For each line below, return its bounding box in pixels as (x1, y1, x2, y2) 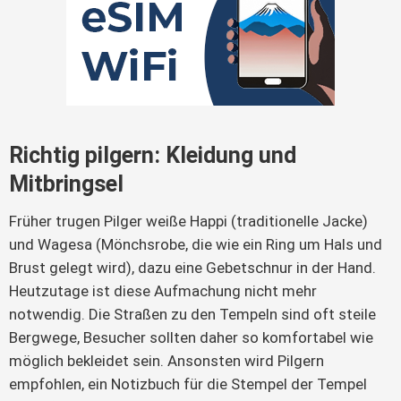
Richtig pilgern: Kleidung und (9, 141, 296, 168)
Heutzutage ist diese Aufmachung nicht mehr (9, 281, 317, 300)
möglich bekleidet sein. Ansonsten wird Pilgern (9, 351, 324, 370)
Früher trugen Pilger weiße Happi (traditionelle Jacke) (9, 211, 368, 230)
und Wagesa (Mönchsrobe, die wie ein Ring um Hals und (9, 235, 382, 253)
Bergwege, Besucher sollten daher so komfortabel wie (9, 328, 373, 346)
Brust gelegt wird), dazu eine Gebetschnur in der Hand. (9, 258, 376, 277)
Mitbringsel (9, 170, 124, 197)
